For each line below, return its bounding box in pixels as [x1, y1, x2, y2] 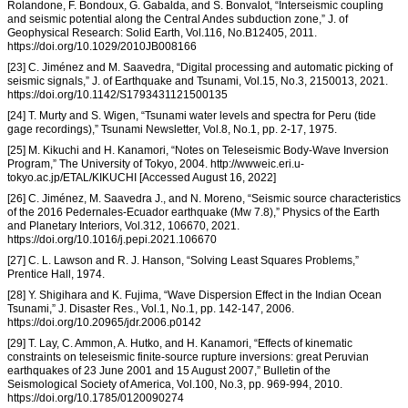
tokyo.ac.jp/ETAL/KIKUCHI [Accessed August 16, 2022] [7, 171, 276, 185]
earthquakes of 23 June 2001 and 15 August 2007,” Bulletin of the [7, 364, 331, 378]
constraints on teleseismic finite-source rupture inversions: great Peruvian [7, 351, 369, 364]
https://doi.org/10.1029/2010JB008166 [7, 40, 197, 54]
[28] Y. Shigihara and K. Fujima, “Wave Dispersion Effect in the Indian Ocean [7, 289, 382, 302]
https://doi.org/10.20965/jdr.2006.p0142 [7, 316, 201, 330]
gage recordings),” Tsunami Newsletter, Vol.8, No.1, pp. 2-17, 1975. [7, 123, 337, 137]
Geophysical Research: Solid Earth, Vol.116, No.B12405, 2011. [7, 26, 317, 40]
